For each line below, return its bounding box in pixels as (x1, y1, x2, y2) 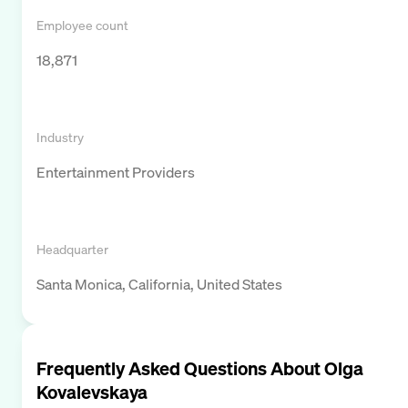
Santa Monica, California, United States (36, 273, 282, 294)
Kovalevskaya (36, 379, 148, 404)
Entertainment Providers (36, 161, 195, 182)
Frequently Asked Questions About (36, 355, 324, 381)
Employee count (36, 15, 128, 34)
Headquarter (36, 240, 108, 258)
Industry (36, 127, 84, 146)
